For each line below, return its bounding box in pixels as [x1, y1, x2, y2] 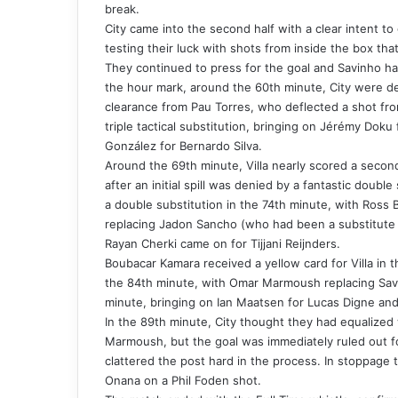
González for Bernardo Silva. [105, 139, 262, 154]
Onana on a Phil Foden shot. [105, 373, 261, 388]
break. [105, 2, 139, 17]
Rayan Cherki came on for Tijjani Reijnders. [105, 236, 340, 251]
